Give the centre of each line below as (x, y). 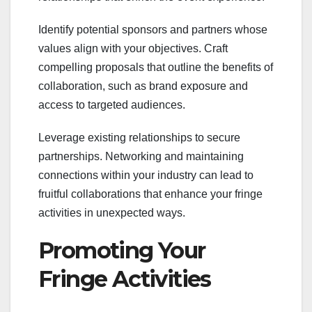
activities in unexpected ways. (112, 212)
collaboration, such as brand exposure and (143, 86)
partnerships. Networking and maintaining (141, 156)
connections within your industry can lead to (146, 175)
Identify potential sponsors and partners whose (153, 29)
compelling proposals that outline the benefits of (156, 67)
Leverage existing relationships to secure (139, 137)
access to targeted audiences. (112, 104)
